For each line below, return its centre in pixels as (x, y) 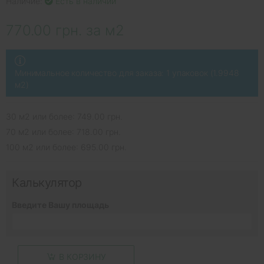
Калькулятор (47, 183)
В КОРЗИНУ (82, 256)
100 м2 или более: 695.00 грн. (66, 147)
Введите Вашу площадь (60, 205)
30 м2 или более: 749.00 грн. (64, 117)
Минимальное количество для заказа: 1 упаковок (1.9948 (127, 73)
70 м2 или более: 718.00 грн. (63, 132)
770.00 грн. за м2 (65, 31)
